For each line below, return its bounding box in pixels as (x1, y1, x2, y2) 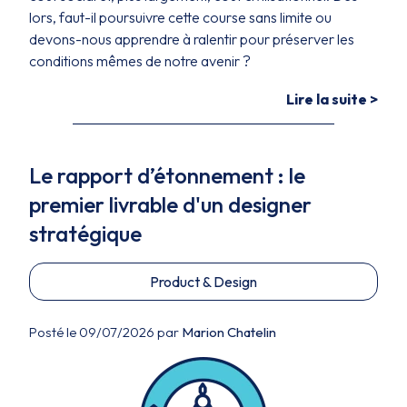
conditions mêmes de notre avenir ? (29, 52, 251, 70)
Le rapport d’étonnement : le (29, 162, 305, 189)
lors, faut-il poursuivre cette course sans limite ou (29, 8, 332, 26)
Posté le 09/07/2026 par (29, 323, 182, 341)
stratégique (29, 220, 142, 247)
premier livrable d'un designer (29, 191, 312, 218)
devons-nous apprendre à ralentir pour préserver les (29, 30, 354, 48)
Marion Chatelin (182, 323, 276, 341)
